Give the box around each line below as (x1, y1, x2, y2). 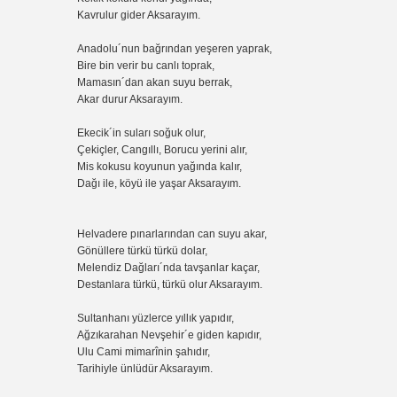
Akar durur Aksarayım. (77, 92, 185, 105)
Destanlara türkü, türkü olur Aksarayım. (77, 277, 265, 291)
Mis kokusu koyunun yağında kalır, (77, 160, 245, 173)
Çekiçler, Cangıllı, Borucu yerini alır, (77, 143, 250, 156)
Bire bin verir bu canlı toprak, (77, 58, 217, 72)
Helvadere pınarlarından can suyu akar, (77, 227, 269, 240)
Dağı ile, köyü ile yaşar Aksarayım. (77, 176, 244, 190)
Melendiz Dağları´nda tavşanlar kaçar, (77, 261, 262, 274)
